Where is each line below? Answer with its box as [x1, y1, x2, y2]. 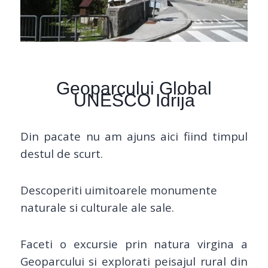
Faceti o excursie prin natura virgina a [20, 236, 248, 252]
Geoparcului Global [56, 78, 212, 99]
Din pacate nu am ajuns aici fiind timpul [20, 129, 248, 144]
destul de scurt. [20, 146, 103, 162]
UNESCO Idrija [73, 90, 195, 111]
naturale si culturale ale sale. [20, 200, 174, 215]
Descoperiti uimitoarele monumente [20, 182, 217, 198]
